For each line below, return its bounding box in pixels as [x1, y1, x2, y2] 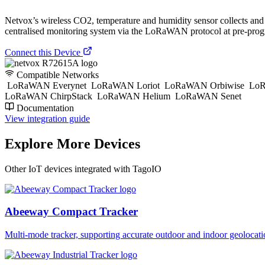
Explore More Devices [5, 135, 140, 151]
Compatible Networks [14, 69, 99, 80]
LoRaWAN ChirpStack [5, 91, 95, 101]
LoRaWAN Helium [95, 91, 173, 101]
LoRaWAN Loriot [89, 80, 162, 91]
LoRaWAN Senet [173, 91, 241, 101]
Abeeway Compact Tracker [5, 205, 138, 218]
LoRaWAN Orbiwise [162, 80, 247, 91]
